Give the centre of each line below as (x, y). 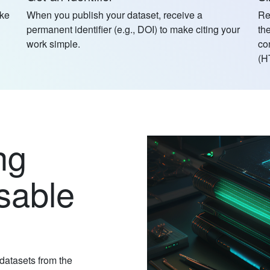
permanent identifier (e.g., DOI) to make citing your (133, 29)
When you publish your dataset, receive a (114, 14)
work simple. (53, 43)
